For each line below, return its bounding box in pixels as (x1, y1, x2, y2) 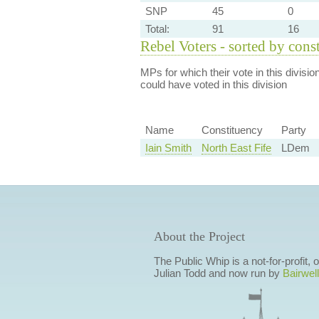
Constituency (201, 124, 263, 137)
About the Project (153, 229, 245, 244)
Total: (145, 23, 169, 35)
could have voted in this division (140, 78, 287, 90)
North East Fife (201, 142, 271, 155)
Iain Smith (145, 142, 192, 155)
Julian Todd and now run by (153, 267, 283, 280)
